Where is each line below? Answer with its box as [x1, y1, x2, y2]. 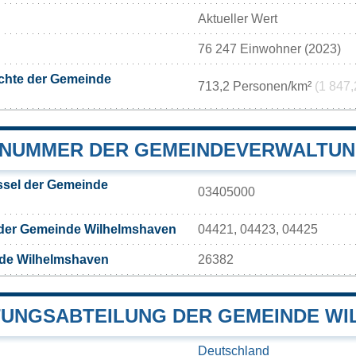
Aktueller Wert [198, 11, 277, 25]
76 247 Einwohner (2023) [198, 41, 341, 56]
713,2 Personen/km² [198, 79, 315, 93]
